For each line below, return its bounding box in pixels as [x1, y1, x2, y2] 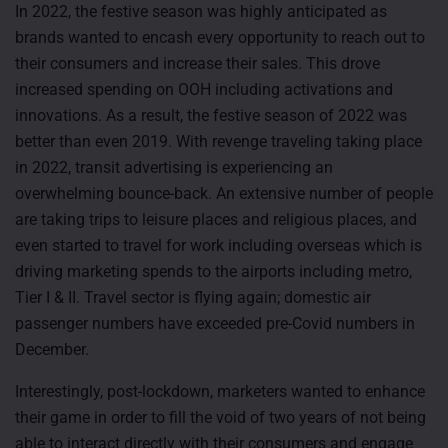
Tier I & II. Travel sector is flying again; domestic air [15, 287, 371, 307]
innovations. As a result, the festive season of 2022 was [15, 105, 407, 125]
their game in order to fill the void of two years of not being [15, 407, 426, 427]
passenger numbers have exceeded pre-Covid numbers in [15, 313, 415, 333]
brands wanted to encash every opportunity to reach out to [15, 27, 425, 47]
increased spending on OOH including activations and [15, 79, 393, 99]
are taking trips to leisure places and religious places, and [15, 209, 417, 229]
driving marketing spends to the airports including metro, [15, 261, 412, 281]
